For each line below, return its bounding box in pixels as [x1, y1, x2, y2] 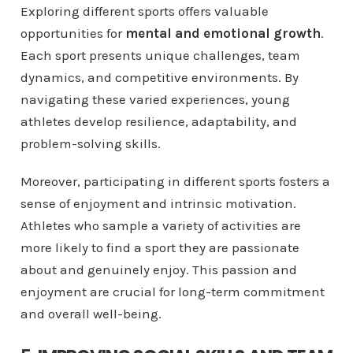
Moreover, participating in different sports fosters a [20, 173, 330, 190]
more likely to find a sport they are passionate [20, 240, 299, 256]
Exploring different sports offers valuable [20, 3, 269, 20]
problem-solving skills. [20, 136, 161, 152]
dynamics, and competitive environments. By [20, 69, 299, 86]
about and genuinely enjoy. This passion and [20, 262, 297, 278]
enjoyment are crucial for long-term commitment [20, 284, 325, 300]
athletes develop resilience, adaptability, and [20, 113, 297, 130]
